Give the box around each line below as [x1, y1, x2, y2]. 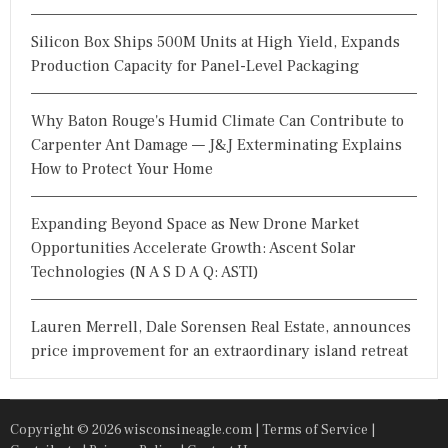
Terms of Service [262, 420, 368, 439]
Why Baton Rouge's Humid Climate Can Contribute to [31, 110, 404, 131]
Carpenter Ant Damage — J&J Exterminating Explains [31, 134, 402, 155]
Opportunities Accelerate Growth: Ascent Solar [31, 237, 356, 258]
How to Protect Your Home [31, 158, 213, 179]
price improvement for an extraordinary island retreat [31, 340, 408, 361]
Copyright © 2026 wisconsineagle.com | [10, 420, 262, 439]
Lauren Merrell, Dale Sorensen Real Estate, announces [31, 316, 411, 337]
